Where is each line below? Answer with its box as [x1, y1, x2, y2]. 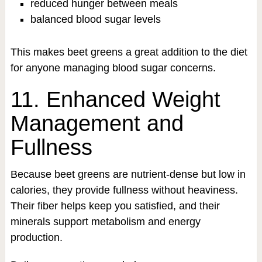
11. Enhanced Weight [10, 87, 220, 112]
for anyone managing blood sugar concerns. [10, 61, 216, 74]
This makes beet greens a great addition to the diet [10, 46, 247, 58]
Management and [10, 111, 184, 136]
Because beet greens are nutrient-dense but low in [10, 168, 246, 180]
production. [10, 231, 63, 243]
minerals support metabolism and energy [10, 215, 201, 227]
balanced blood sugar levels [30, 13, 161, 26]
